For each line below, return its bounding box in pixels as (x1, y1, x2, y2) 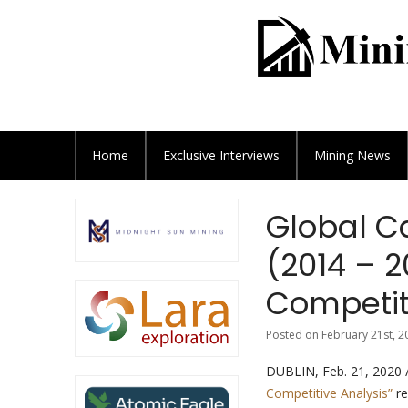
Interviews (219, 147, 280, 164)
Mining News (314, 147, 391, 164)
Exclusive (163, 147, 219, 164)
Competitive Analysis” (266, 384, 393, 402)
